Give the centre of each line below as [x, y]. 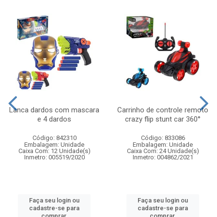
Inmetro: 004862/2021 [163, 157]
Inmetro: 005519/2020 [54, 157]
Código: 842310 [54, 138]
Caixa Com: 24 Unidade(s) [163, 151]
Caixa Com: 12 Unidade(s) [54, 151]
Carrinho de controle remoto [163, 110]
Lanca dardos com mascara [54, 110]
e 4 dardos [54, 119]
